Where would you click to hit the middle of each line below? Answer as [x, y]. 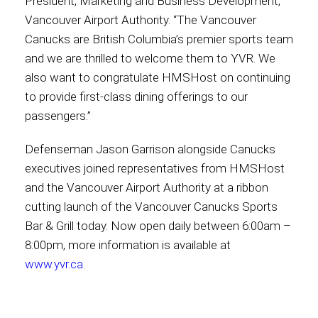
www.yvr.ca [54, 264]
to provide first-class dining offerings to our [136, 97]
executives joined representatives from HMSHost [155, 168]
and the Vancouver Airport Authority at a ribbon [147, 187]
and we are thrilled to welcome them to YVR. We [150, 58]
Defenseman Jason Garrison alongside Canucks [150, 149]
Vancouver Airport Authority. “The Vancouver [141, 20]
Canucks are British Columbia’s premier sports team [159, 39]
